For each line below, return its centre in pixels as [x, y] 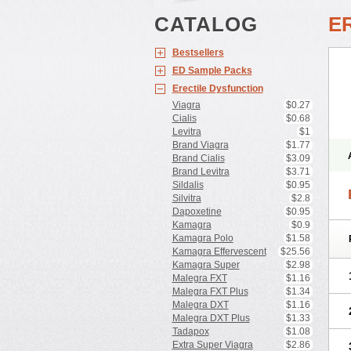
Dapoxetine [197, 212]
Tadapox [190, 331]
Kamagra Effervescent [219, 251]
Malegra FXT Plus [210, 291]
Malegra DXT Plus [211, 318]
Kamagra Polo [203, 238]
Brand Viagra [200, 145]
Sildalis [188, 185]
